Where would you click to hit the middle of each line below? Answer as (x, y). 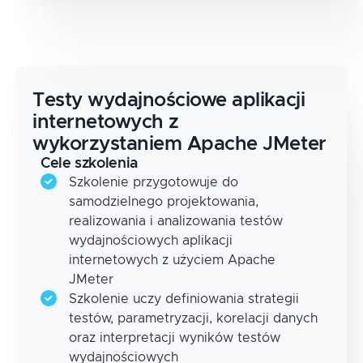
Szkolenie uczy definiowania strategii (184, 299)
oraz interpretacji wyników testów (175, 338)
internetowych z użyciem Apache (172, 260)
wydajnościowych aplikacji (151, 241)
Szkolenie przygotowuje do (154, 182)
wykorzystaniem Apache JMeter (179, 144)
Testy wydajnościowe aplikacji (169, 100)
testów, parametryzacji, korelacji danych (193, 318)
